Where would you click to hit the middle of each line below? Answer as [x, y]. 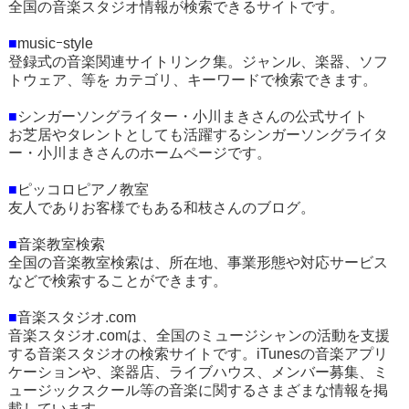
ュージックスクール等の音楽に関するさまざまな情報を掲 [198, 390]
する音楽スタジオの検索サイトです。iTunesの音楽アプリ [198, 354]
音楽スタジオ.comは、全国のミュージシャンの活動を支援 [199, 336]
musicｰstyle [55, 43]
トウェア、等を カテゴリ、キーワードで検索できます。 [192, 80]
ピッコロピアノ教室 [83, 189]
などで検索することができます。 [117, 281]
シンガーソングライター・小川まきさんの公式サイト [192, 116]
